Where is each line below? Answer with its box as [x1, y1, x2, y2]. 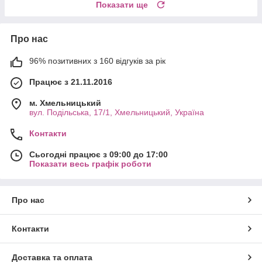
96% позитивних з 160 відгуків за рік [29, 56, 166, 65]
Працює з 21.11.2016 [29, 77, 112, 87]
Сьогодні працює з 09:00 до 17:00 [29, 149, 168, 159]
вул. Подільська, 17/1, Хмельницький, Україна [29, 107, 204, 117]
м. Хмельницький [29, 98, 101, 108]
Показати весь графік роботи [29, 158, 151, 168]
